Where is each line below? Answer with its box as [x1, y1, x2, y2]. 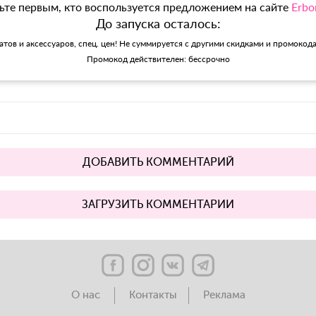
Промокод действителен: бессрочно [86, 54, 230, 65]
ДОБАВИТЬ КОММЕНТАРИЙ [82, 156, 234, 169]
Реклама [202, 289, 245, 302]
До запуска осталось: [95, 16, 221, 32]
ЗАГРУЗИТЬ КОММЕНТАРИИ [82, 198, 234, 212]
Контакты [128, 289, 177, 302]
